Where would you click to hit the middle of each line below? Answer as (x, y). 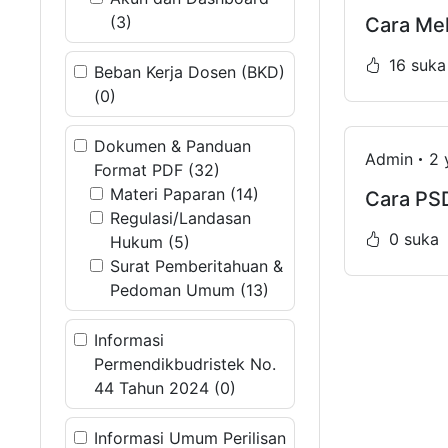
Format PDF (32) (157, 170)
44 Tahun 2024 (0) (165, 388)
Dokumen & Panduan (172, 146)
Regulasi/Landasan (180, 218)
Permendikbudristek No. (185, 364)
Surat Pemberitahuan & (196, 266)
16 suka (417, 65)
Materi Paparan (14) (184, 194)
